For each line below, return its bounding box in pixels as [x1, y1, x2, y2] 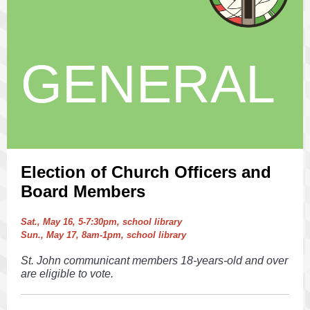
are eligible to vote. [21, 268, 116, 280]
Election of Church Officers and [21, 163, 271, 181]
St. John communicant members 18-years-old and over [21, 255, 288, 266]
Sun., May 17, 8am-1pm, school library [21, 230, 186, 240]
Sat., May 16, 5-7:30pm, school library [21, 217, 182, 227]
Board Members [21, 182, 145, 201]
